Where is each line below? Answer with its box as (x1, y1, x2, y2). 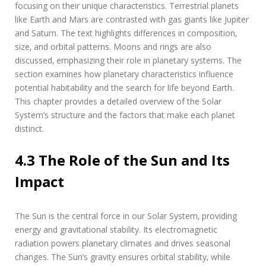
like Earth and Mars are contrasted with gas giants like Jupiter (15, 13, 249, 25)
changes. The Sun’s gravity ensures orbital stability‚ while (15, 251, 230, 262)
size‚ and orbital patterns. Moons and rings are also (15, 40, 211, 52)
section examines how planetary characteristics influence (15, 68, 233, 80)
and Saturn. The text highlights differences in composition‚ (15, 27, 237, 39)
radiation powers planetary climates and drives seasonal (15, 237, 230, 249)
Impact (15, 171, 64, 191)
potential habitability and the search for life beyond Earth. (15, 81, 234, 93)
